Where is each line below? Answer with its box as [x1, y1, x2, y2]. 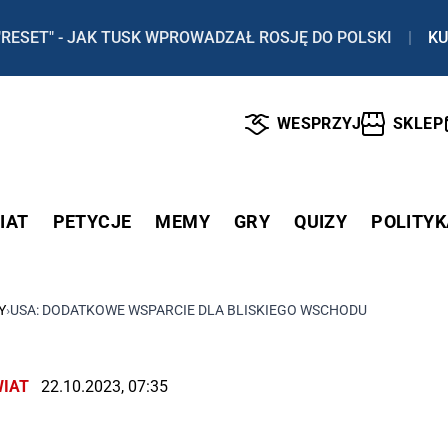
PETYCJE [52, 210, 132, 232]
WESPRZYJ [276, 114, 361, 134]
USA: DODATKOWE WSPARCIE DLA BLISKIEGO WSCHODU [10, 301, 367, 318]
